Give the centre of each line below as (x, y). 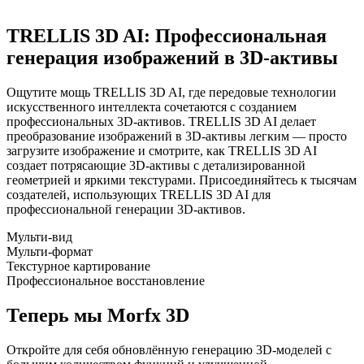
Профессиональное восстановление (106, 280)
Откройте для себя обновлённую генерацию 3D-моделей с (169, 349)
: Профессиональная (235, 35)
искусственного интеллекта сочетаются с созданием (152, 106)
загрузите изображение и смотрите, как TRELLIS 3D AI (162, 150)
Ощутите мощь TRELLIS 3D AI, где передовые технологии (171, 92)
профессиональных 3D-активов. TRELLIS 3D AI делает (161, 121)
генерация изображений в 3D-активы (172, 57)
